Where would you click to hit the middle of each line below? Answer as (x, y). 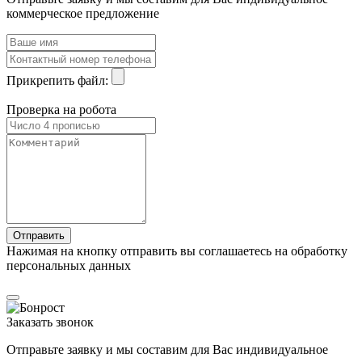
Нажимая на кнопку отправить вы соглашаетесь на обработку (177, 250)
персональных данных (69, 265)
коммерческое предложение (83, 13)
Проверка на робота (61, 109)
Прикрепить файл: (57, 80)
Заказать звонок (50, 322)
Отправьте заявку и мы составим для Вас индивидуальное (167, 349)
